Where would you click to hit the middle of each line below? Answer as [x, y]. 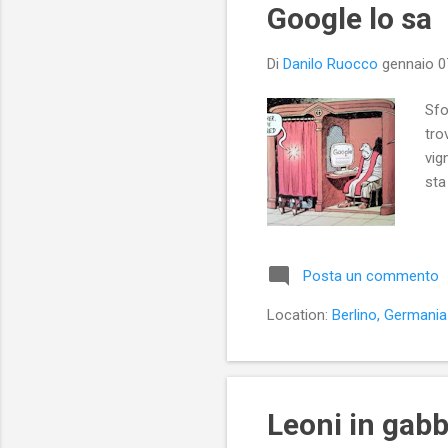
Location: [299, 315]
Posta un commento [371, 276]
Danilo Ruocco [330, 63]
